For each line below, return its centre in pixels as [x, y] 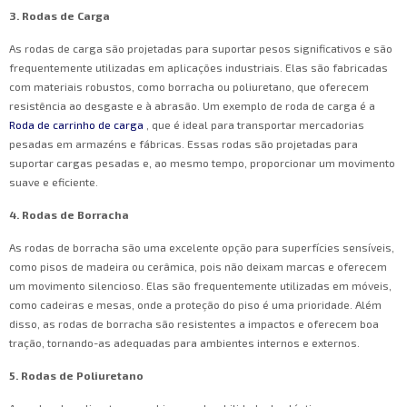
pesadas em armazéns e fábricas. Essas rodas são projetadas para [184, 144]
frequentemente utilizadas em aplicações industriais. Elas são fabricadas [199, 68]
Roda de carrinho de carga [78, 125]
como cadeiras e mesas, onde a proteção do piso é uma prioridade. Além [195, 305]
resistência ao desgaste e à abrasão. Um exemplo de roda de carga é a [192, 106]
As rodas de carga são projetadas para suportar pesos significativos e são [201, 49]
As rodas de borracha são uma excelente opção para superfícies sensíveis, [202, 248]
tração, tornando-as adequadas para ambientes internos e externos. [184, 343]
